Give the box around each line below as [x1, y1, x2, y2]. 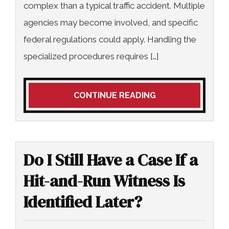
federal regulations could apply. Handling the [24, 34, 196, 44]
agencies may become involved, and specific [24, 17, 198, 28]
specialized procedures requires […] [24, 51, 159, 61]
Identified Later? [24, 190, 142, 213]
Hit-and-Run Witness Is [24, 169, 185, 192]
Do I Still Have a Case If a [24, 148, 198, 171]
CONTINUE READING [73, 90, 156, 100]
